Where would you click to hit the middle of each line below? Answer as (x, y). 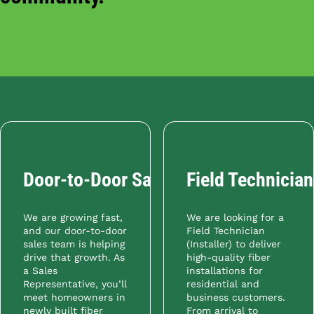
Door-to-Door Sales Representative (160, 179)
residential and (223, 284)
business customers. (235, 298)
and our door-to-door (75, 231)
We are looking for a (235, 218)
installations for (224, 271)
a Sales (40, 271)
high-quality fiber (228, 258)
